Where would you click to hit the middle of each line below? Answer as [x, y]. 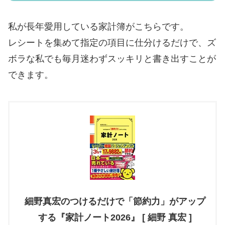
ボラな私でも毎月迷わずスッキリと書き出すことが [112, 59]
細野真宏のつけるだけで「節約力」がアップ [115, 202]
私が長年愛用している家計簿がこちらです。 [98, 27]
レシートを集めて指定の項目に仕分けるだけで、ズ [112, 43]
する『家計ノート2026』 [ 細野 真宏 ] [115, 218]
